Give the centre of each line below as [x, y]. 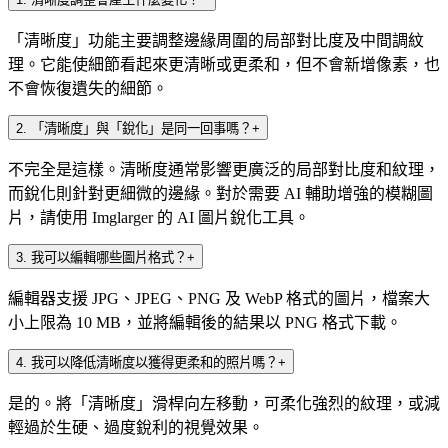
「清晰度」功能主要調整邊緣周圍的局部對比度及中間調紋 [216, 40]
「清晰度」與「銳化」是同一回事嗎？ [141, 128]
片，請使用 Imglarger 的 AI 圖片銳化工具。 [159, 217]
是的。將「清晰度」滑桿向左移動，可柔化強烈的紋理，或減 [224, 403]
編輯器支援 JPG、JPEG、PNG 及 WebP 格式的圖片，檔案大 [219, 298]
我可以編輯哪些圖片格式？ [109, 257]
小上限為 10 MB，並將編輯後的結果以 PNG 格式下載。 [205, 322]
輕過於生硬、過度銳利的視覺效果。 [136, 427]
